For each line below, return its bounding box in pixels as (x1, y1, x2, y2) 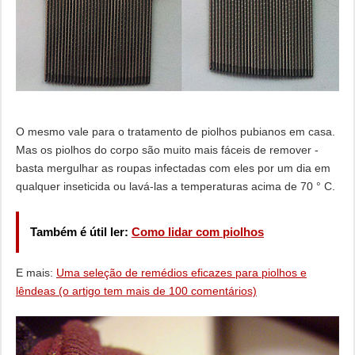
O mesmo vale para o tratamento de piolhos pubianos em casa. (15, 125, 335, 139)
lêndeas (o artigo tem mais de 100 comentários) (15, 284, 257, 298)
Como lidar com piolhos (131, 225, 264, 239)
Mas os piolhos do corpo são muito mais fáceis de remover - (15, 143, 319, 157)
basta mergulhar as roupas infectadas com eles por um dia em (15, 162, 330, 175)
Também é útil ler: (29, 225, 132, 239)
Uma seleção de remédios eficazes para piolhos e (55, 266, 307, 280)
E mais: (15, 266, 56, 280)
